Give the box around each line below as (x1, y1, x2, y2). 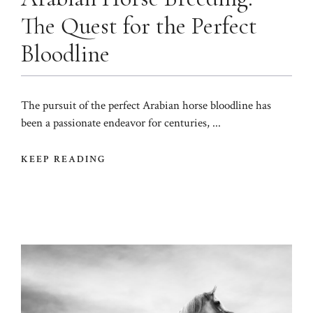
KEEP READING (21, 152, 107, 166)
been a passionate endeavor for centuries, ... (21, 115, 221, 131)
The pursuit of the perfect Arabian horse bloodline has (21, 98, 271, 114)
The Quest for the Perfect (21, 12, 257, 41)
